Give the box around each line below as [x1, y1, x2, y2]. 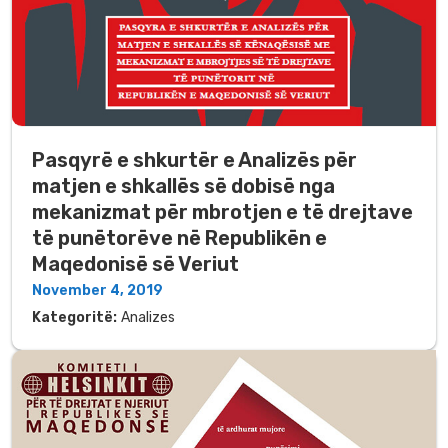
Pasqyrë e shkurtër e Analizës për [32, 148, 357, 173]
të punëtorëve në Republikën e [32, 226, 327, 251]
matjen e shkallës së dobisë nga [32, 174, 335, 199]
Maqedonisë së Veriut [32, 252, 239, 277]
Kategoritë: [32, 309, 117, 327]
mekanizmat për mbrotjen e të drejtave [32, 200, 413, 225]
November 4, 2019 [32, 282, 163, 300]
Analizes [121, 309, 175, 327]
